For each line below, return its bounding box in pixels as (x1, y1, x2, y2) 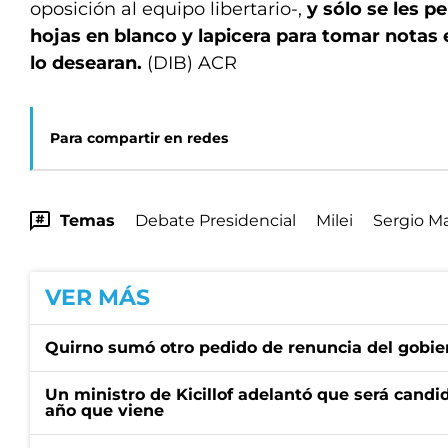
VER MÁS (45, 284, 150, 311)
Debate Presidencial (135, 211, 296, 230)
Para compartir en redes (50, 129, 228, 147)
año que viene (45, 401, 164, 420)
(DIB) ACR (142, 52, 237, 74)
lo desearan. (30, 52, 142, 74)
